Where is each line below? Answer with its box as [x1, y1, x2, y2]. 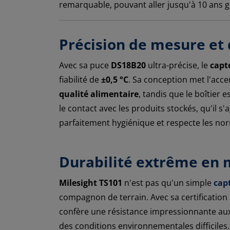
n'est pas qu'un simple [122, 177, 214, 188]
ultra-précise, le [146, 59, 210, 71]
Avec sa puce [59, 59, 111, 71]
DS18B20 [111, 59, 146, 71]
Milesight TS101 [59, 177, 122, 188]
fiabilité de [59, 73, 101, 85]
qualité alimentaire [59, 88, 139, 100]
